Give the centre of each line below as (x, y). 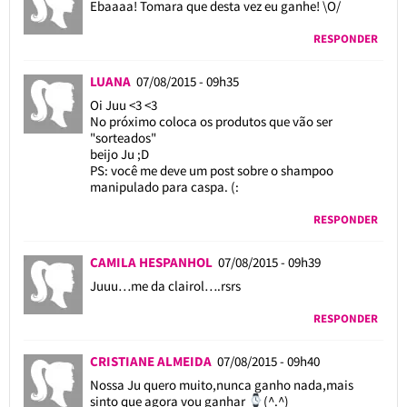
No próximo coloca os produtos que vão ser (211, 121)
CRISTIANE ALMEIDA (153, 361)
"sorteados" (123, 137)
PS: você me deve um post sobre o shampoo (211, 170)
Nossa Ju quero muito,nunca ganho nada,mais (221, 384)
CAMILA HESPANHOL (154, 262)
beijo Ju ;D (119, 154)
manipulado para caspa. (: (164, 186)
